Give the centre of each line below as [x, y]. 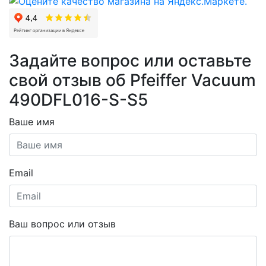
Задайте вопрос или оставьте [130, 61]
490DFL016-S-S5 [78, 100]
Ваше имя [32, 122]
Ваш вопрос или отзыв [62, 224]
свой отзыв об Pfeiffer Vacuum [132, 80]
